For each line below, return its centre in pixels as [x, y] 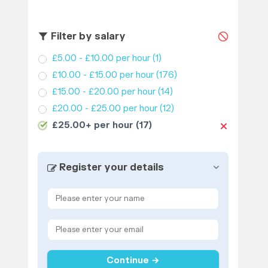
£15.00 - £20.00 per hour [103, 92]
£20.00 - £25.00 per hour [104, 109]
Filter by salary [87, 36]
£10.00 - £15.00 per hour [103, 75]
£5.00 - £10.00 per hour [101, 59]
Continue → [133, 260]
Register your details [110, 168]
